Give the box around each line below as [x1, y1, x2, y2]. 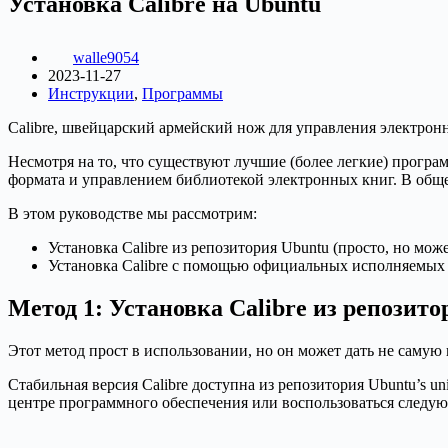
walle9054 [73, 48, 139, 66]
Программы [142, 84, 223, 102]
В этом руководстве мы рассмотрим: [8, 204, 257, 222]
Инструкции [48, 84, 134, 102]
